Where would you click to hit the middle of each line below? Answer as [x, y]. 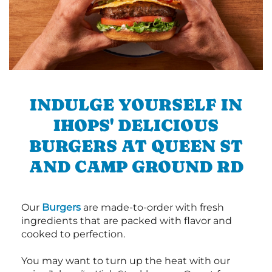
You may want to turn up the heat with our [126, 260]
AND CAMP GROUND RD [136, 166]
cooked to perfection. [73, 234]
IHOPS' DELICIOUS [136, 125]
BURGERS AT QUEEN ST [136, 145]
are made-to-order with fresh [152, 207]
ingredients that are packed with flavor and [127, 220]
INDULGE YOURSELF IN [136, 104]
